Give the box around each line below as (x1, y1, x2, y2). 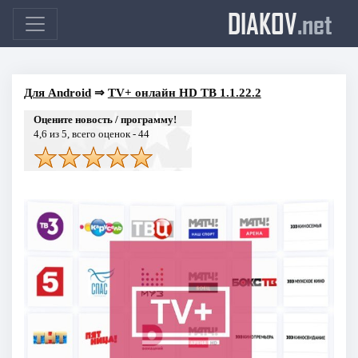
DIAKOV (228, 6, 297, 40)
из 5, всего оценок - (46, 127, 138, 140)
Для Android (23, 86, 91, 99)
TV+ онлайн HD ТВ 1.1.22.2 (107, 86, 261, 99)
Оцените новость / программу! (33, 113, 177, 125)
